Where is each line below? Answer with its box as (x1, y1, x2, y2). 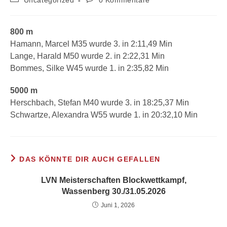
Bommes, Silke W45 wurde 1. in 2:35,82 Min (10, 64, 169, 72)
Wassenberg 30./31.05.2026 (61, 187, 166, 196)
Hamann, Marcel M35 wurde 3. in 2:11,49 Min (10, 40, 172, 48)
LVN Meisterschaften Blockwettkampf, (41, 176, 186, 184)
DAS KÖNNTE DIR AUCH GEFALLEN (19, 155, 161, 163)
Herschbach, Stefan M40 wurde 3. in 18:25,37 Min (10, 98, 189, 107)
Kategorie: (10, 4, 46, 12)
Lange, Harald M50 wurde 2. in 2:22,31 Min (10, 52, 165, 60)
